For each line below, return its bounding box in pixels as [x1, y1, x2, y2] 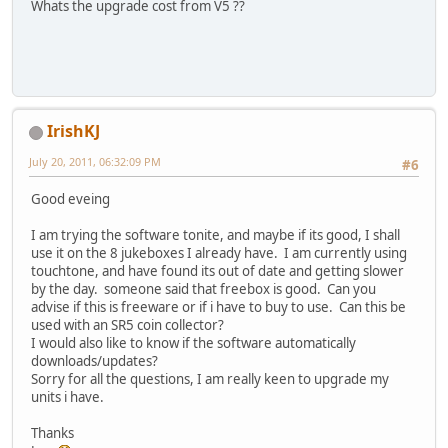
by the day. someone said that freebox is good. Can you [31, 280, 376, 299]
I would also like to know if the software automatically [31, 334, 356, 353]
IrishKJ [47, 119, 100, 142]
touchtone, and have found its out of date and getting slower [31, 262, 404, 281]
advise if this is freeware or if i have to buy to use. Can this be [31, 298, 406, 317]
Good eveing [31, 190, 110, 209]
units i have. [31, 388, 104, 407]
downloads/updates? [31, 352, 158, 371]
